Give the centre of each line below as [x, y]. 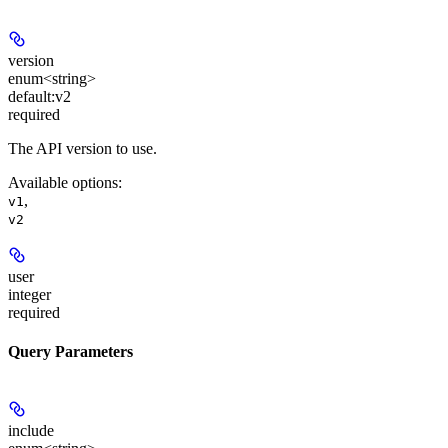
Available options [63, 182]
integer [29, 294]
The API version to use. [82, 148]
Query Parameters [70, 351]
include [31, 431]
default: [31, 96]
